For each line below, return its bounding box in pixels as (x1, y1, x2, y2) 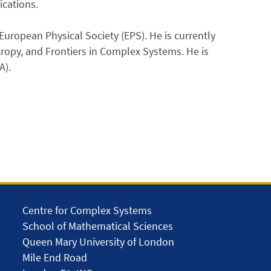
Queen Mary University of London (22, 235, 175, 249)
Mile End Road (22, 250, 88, 264)
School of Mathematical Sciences (22, 219, 174, 233)
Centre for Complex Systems (22, 203, 152, 217)
